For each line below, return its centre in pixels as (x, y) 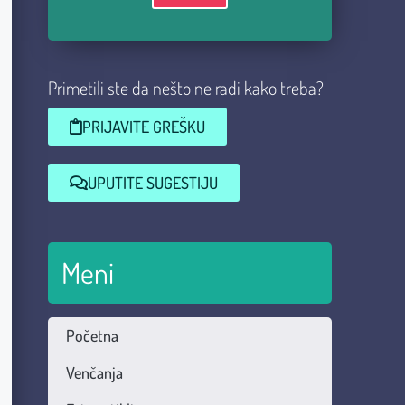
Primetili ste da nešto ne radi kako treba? (185, 88)
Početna (92, 335)
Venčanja (94, 372)
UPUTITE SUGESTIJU (152, 183)
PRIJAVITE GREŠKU (143, 127)
